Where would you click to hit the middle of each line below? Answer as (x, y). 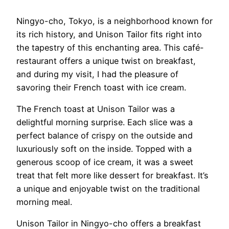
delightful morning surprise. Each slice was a (105, 122)
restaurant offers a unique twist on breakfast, (106, 61)
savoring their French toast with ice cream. (101, 87)
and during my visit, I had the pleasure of (97, 74)
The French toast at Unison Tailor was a (96, 109)
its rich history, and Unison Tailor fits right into (109, 34)
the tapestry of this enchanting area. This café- (110, 47)
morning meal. (44, 202)
